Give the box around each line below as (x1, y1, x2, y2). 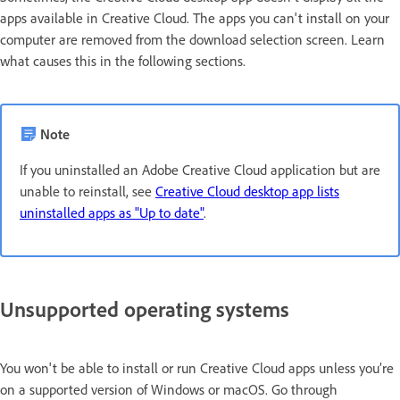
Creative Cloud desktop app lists (155, 182, 339, 200)
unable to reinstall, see (20, 182, 155, 200)
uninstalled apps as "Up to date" (20, 204, 204, 221)
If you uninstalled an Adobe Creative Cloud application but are (20, 161, 380, 179)
